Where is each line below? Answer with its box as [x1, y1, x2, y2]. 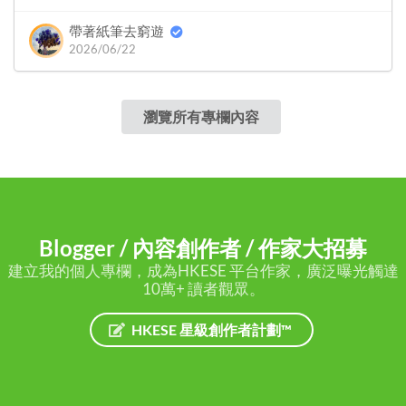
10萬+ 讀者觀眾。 [141, 278, 265, 298]
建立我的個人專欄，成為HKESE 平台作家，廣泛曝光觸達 [7, 260, 399, 280]
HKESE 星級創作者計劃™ [130, 320, 292, 338]
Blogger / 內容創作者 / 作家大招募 [39, 234, 367, 261]
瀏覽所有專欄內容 [143, 108, 259, 126]
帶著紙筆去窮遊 [69, 23, 164, 40]
